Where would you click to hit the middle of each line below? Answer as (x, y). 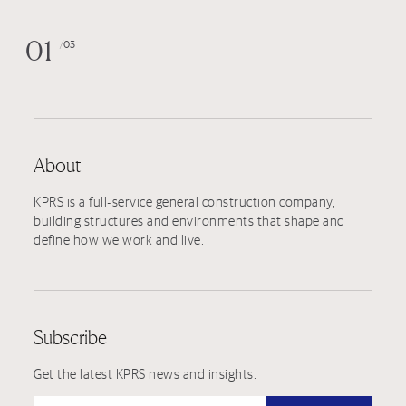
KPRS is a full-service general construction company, (185, 201)
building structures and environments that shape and (189, 220)
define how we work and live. (119, 239)
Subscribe (71, 337)
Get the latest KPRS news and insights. (145, 373)
